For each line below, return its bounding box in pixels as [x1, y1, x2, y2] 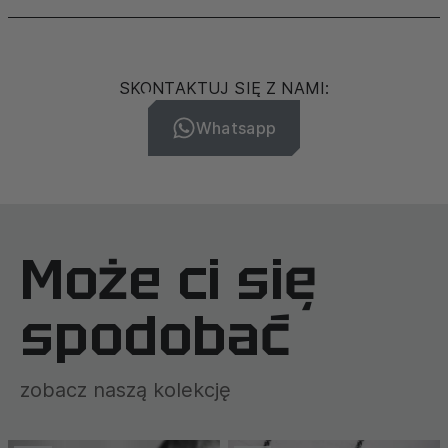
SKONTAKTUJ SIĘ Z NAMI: [118, 78, 330, 98]
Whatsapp [195, 118, 277, 138]
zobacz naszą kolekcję [20, 378, 231, 402]
